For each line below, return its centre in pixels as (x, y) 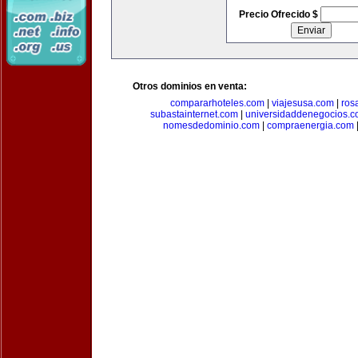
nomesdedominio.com (211, 125)
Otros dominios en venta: (190, 86)
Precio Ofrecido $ (279, 14)
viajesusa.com (302, 103)
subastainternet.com (194, 114)
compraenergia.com (310, 125)
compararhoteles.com (217, 103)
